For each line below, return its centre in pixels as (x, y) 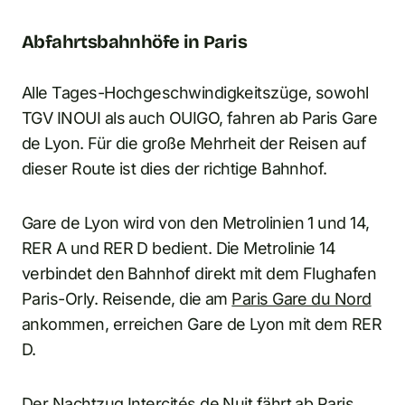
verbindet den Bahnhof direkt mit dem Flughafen (199, 273)
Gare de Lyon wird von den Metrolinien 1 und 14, (196, 222)
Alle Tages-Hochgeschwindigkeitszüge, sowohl (195, 92)
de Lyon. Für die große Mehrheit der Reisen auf (194, 143)
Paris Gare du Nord (301, 298)
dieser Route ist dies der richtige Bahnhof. (174, 168)
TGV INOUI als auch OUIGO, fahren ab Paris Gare (200, 118)
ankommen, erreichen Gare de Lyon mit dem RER (202, 324)
